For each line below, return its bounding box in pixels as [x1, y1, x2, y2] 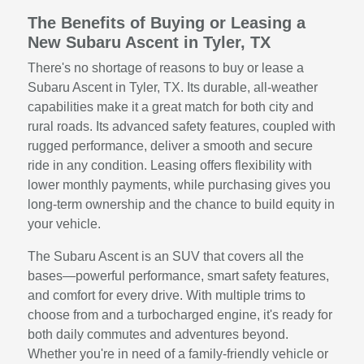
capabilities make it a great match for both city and [28, 99, 314, 114]
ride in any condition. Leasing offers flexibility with [28, 158, 313, 172]
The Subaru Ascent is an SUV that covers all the [28, 249, 305, 263]
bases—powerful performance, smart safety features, [28, 268, 330, 283]
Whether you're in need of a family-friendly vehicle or [28, 346, 329, 361]
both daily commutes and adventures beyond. [28, 327, 289, 341]
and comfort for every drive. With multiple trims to [28, 288, 306, 302]
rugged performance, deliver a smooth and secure [28, 138, 314, 153]
